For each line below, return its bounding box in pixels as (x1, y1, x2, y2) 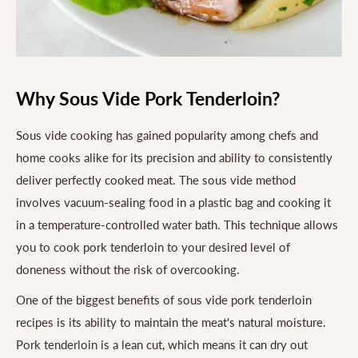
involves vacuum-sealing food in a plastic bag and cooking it (16, 194, 331, 209)
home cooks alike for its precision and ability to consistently (16, 149, 332, 165)
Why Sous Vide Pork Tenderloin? (16, 87, 280, 110)
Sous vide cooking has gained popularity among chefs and (16, 127, 318, 142)
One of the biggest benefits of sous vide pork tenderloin (16, 292, 312, 308)
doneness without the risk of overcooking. (16, 261, 240, 276)
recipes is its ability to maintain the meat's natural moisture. (16, 315, 326, 330)
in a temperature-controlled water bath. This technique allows (16, 217, 338, 232)
